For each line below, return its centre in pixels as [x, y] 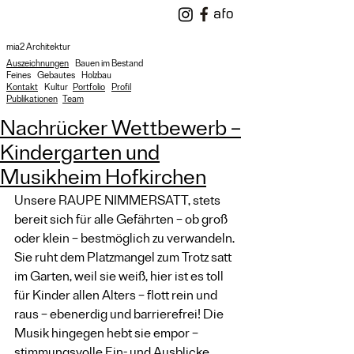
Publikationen [32, 100]
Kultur [56, 88]
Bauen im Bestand [110, 65]
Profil [121, 88]
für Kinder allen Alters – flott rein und [117, 297]
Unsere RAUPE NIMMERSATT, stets [119, 202]
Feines [19, 77]
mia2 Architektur [38, 48]
